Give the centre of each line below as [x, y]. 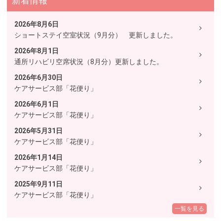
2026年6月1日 [36, 104]
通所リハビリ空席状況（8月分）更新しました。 [89, 62]
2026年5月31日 [38, 131]
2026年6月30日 [38, 77]
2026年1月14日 [38, 157]
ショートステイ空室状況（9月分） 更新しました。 [95, 35]
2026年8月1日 [36, 51]
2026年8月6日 [36, 24]
